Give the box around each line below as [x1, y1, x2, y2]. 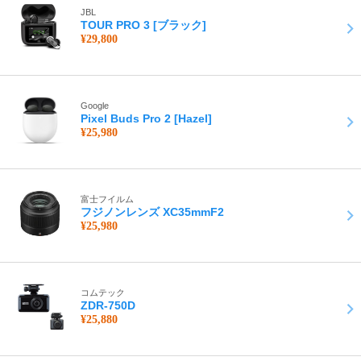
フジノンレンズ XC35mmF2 [81, 205, 224, 218]
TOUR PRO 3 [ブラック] [81, 18, 206, 31]
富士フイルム [81, 193, 134, 204]
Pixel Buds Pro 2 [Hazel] [81, 111, 212, 125]
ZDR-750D [81, 298, 135, 312]
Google [81, 100, 109, 110]
